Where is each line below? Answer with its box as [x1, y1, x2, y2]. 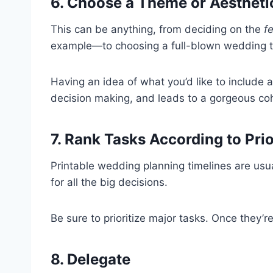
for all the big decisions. [51, 175, 168, 188]
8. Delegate [51, 250, 130, 268]
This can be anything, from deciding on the [51, 23, 264, 35]
